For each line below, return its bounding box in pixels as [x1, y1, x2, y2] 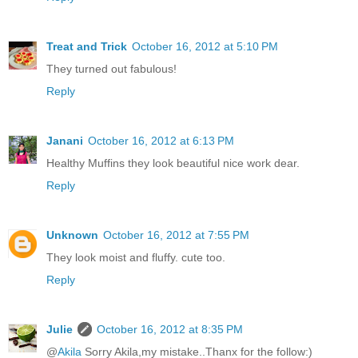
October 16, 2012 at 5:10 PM [132, 39, 278, 53]
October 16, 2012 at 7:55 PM [103, 228, 249, 241]
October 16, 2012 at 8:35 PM [97, 322, 243, 336]
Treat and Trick [46, 39, 127, 53]
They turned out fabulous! [46, 62, 177, 75]
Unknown [46, 228, 98, 241]
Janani [46, 133, 83, 147]
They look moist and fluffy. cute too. [46, 250, 225, 264]
